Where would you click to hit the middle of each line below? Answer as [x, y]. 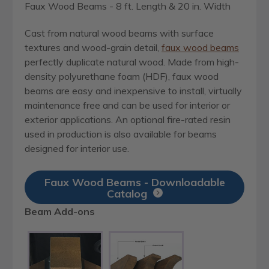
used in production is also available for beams [121, 134]
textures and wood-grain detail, [93, 47]
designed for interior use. [77, 148]
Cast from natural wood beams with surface [119, 33]
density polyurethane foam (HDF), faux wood [122, 76]
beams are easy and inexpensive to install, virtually [133, 90]
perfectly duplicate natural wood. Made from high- [132, 62]
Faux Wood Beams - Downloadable [134, 183]
